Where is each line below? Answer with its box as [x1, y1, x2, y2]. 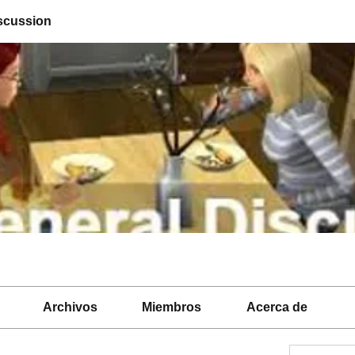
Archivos [42, 300, 97, 314]
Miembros [142, 300, 202, 314]
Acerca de [246, 300, 307, 314]
